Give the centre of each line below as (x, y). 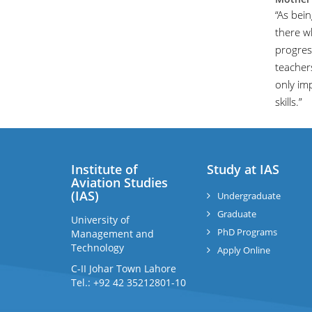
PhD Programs (247, 232)
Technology (97, 248)
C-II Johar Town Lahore (124, 268)
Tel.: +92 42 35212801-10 (128, 282)
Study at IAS (243, 169)
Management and (112, 234)
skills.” (288, 102)
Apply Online (244, 250)
